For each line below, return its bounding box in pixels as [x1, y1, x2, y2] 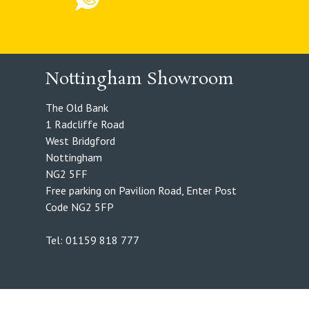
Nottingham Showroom [46, 68, 234, 92]
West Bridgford [46, 134, 115, 148]
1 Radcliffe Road [46, 117, 124, 132]
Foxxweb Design [165, 290, 228, 301]
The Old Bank [46, 101, 108, 115]
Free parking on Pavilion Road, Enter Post [46, 183, 237, 198]
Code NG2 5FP [46, 200, 114, 215]
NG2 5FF [46, 167, 88, 181]
